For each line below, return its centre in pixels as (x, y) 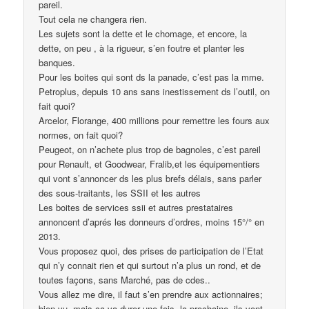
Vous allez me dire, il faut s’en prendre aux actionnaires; (151, 294)
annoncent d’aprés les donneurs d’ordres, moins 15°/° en (152, 221)
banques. (57, 62)
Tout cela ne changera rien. (93, 19)
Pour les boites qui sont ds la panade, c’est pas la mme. (152, 77)
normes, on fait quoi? (81, 134)
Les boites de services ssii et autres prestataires (136, 207)
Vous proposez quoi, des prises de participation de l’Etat (151, 250)
